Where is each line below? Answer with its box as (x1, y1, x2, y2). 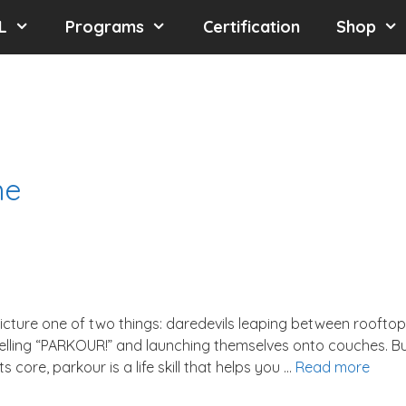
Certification (202, 16, 300, 37)
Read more (295, 357, 370, 376)
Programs (65, 16, 145, 37)
